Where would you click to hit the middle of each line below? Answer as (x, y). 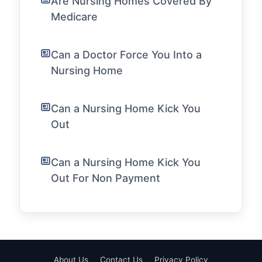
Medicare (74, 17)
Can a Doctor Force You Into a (126, 55)
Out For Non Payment (106, 178)
